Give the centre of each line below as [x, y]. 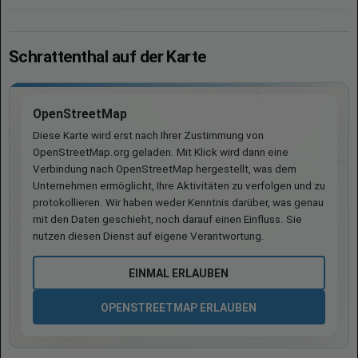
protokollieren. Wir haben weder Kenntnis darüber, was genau [178, 203]
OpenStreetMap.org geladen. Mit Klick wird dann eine [161, 152]
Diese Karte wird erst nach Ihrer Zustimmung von [148, 135]
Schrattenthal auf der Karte [107, 57]
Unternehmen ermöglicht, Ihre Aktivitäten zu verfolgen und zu [179, 186]
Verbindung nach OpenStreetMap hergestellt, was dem [165, 169]
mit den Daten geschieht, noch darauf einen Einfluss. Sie [167, 219]
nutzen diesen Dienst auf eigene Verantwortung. [149, 236]
